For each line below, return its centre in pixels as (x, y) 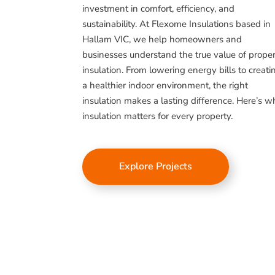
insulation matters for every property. (158, 116)
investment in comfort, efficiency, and (159, 9)
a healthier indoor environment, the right (165, 86)
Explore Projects (156, 167)
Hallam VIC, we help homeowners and (162, 40)
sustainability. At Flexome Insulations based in (177, 24)
